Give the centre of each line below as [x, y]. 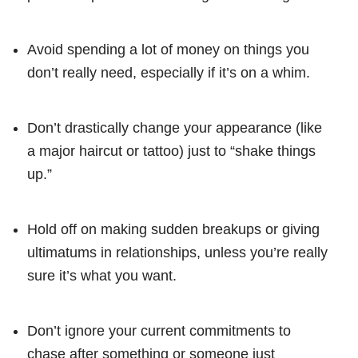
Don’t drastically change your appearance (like [175, 127]
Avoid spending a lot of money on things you [168, 49]
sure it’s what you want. [102, 275]
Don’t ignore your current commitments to [159, 330]
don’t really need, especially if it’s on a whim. [169, 72]
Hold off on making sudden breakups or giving [173, 229]
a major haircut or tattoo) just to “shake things [171, 151]
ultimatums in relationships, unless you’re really [177, 252]
